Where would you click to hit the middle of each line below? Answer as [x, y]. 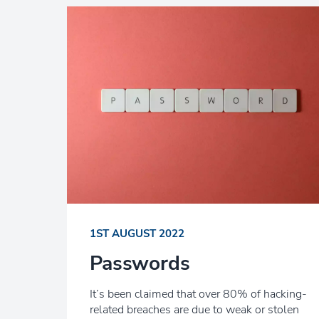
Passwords [140, 264]
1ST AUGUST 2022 [137, 234]
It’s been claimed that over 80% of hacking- [199, 294]
